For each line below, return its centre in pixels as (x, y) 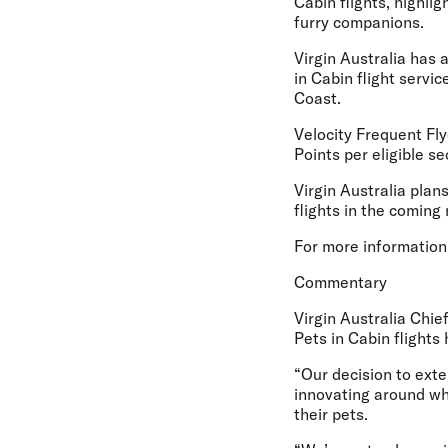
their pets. (331, 414)
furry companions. (359, 22)
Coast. (317, 98)
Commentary (340, 282)
